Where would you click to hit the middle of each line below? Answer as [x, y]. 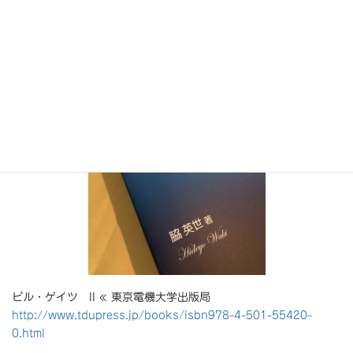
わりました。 [45, 16]
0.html [28, 334]
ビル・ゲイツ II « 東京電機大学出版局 [111, 297]
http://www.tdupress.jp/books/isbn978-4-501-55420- [162, 316]
